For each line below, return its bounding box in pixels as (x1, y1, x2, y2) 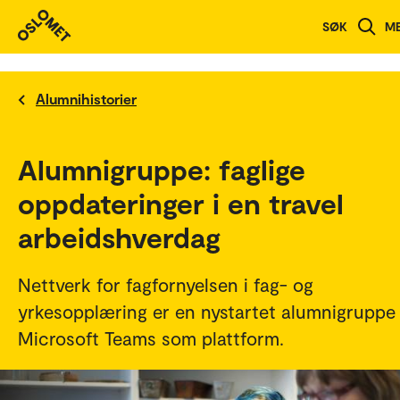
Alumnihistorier (36, 89, 137, 107)
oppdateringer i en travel (18, 186, 344, 220)
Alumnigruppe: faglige (18, 152, 305, 186)
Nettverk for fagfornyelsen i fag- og (18, 273, 313, 296)
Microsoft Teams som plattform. (18, 327, 284, 349)
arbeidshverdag (18, 220, 221, 254)
